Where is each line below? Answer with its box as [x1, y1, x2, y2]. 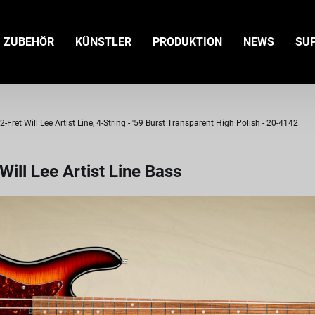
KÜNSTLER [75, 35, 131, 49]
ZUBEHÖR [4, 35, 54, 49]
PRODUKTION [153, 35, 222, 49]
